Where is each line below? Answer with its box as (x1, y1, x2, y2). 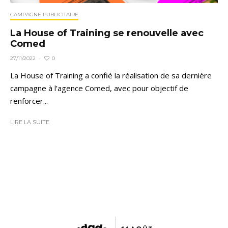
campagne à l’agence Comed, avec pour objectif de (10, 83, 188, 94)
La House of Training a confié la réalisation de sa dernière (10, 70, 212, 81)
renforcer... (10, 96, 48, 106)
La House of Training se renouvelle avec (10, 27, 204, 39)
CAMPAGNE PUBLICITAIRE (10, 11, 78, 18)
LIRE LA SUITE (10, 119, 49, 126)
